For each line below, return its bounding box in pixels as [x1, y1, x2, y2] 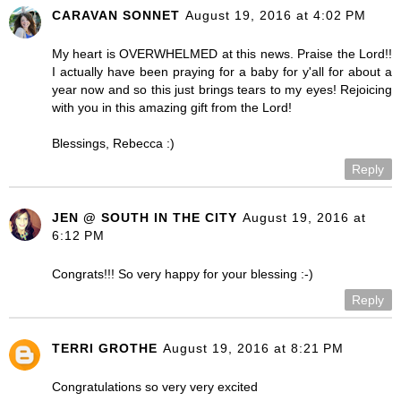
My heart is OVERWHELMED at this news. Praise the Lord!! [52, 47, 392, 62]
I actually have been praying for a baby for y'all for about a [52, 64, 392, 80]
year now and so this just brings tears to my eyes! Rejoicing [52, 82, 392, 98]
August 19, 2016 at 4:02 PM [185, 8, 366, 23]
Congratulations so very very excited [52, 380, 258, 395]
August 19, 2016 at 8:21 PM [163, 341, 344, 356]
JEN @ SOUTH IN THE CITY [52, 210, 237, 226]
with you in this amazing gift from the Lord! [52, 100, 292, 115]
